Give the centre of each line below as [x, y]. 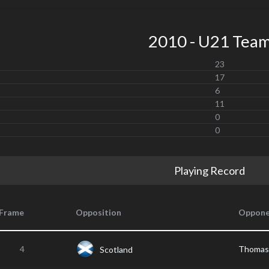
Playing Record [210, 170]
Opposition [98, 212]
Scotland [116, 249]
